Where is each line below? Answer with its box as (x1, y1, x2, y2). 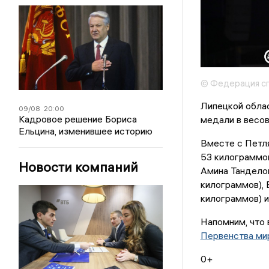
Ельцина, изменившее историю (19, 125, 153, 138)
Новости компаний (19, 159, 139, 176)
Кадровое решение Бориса (19, 113, 138, 125)
